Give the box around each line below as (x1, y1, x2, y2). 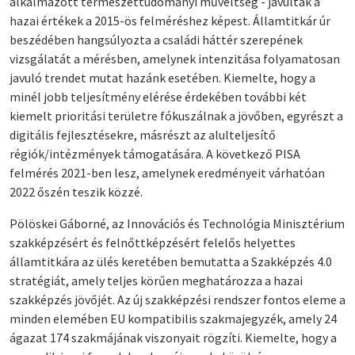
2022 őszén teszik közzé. (10, 183, 143, 200)
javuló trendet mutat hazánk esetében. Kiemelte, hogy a (10, 69, 315, 86)
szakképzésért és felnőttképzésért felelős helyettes (10, 234, 296, 250)
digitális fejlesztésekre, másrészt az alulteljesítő (10, 126, 276, 143)
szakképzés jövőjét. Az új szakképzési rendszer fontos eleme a (10, 291, 345, 307)
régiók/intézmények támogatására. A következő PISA (10, 145, 300, 162)
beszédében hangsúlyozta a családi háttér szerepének (10, 31, 303, 48)
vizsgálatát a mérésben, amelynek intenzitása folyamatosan (10, 50, 340, 67)
